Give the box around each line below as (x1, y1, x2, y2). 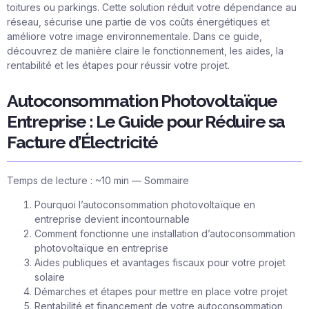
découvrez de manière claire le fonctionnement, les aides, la (7, 44, 283, 57)
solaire (34, 271, 65, 283)
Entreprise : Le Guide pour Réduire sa (7, 111, 285, 132)
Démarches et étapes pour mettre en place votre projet (34, 286, 288, 298)
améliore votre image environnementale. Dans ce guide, (7, 30, 262, 42)
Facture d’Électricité (7, 132, 158, 153)
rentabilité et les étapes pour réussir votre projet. (7, 59, 230, 71)
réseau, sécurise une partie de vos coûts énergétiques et (7, 15, 270, 28)
